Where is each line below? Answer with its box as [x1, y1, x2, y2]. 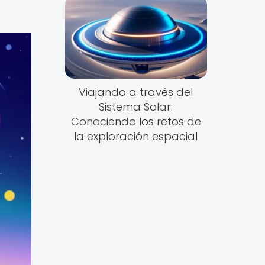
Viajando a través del [79, 85, 193, 100]
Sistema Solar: [99, 99, 173, 115]
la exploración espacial [74, 129, 198, 144]
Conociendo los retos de [70, 114, 201, 130]
